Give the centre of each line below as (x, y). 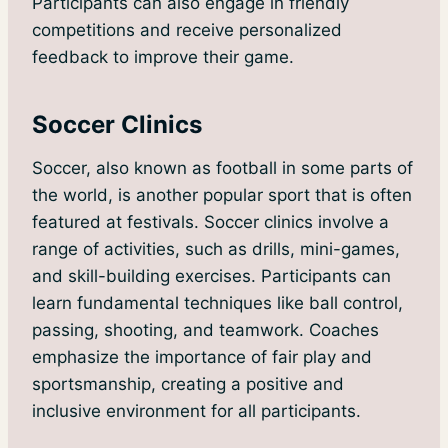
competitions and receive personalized (187, 30)
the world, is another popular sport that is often (222, 195)
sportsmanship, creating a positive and (188, 384)
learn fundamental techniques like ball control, (217, 303)
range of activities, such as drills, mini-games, (216, 249)
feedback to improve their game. (163, 57)
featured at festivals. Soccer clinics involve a (210, 222)
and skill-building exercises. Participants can (211, 276)
